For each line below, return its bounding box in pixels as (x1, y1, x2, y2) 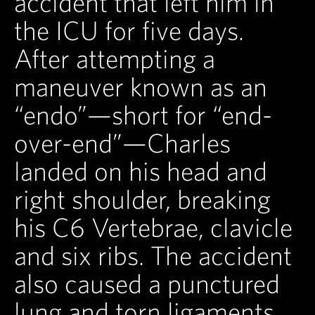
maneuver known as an (14, 72, 267, 102)
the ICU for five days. (14, 15, 244, 46)
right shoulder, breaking (14, 184, 271, 214)
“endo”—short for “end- (14, 100, 272, 130)
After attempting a (14, 44, 215, 74)
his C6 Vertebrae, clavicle (14, 212, 292, 243)
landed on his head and (14, 156, 267, 186)
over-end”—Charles (14, 128, 231, 158)
